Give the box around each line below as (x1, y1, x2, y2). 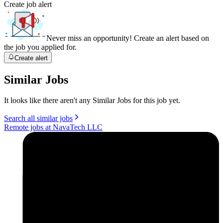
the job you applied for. (4, 43, 77, 52)
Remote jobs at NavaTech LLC (4, 123, 103, 132)
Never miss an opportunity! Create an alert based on (46, 34, 209, 43)
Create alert (14, 54, 48, 62)
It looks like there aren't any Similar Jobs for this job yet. (4, 96, 180, 105)
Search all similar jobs (4, 114, 73, 123)
